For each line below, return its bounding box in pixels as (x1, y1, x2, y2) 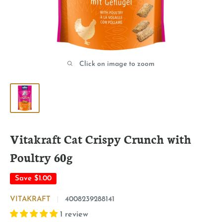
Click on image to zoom (79, 60, 155, 68)
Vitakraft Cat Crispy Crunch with (10, 130, 191, 147)
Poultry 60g (10, 149, 73, 165)
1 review (60, 211, 88, 219)
